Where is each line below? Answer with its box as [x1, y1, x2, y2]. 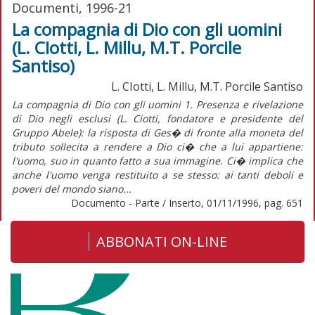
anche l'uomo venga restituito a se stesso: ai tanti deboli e [12, 167, 303, 181]
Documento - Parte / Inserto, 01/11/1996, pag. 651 [71, 195, 303, 210]
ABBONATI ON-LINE [96, 231, 227, 251]
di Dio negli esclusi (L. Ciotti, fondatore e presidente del [12, 111, 303, 125]
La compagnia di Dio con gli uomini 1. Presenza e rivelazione [12, 97, 303, 111]
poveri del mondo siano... [12, 181, 131, 195]
